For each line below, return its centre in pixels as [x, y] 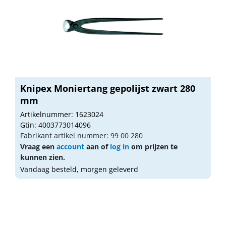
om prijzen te [153, 146]
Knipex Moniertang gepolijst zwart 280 [108, 88]
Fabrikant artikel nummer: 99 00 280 [81, 135]
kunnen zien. [43, 157]
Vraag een [38, 146]
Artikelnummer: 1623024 [62, 114]
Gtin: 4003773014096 [55, 125]
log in [120, 146]
